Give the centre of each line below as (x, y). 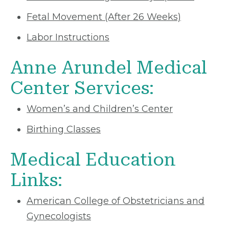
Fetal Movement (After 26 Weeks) (104, 17)
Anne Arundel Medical (109, 68)
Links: (36, 180)
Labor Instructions (68, 37)
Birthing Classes (64, 129)
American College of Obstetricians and (116, 201)
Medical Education (93, 160)
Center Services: (82, 88)
